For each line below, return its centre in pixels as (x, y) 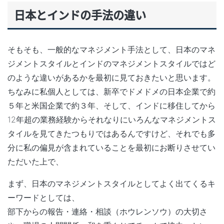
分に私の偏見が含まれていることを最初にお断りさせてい (111, 147)
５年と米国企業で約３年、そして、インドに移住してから (111, 105)
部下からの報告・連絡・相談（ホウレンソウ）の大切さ (107, 211)
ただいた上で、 (35, 161)
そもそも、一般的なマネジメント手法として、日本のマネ (111, 49)
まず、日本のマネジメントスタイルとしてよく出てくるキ (111, 183)
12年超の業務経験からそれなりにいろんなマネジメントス (112, 119)
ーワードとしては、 (43, 197)
